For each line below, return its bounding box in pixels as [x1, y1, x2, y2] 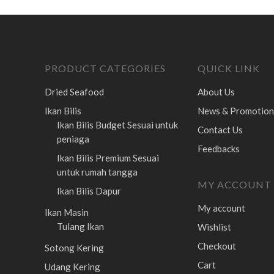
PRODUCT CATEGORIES [44, 62, 166, 74]
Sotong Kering [44, 242, 104, 253]
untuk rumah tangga [56, 166, 138, 177]
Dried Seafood [44, 86, 104, 97]
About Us [197, 86, 235, 97]
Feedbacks [197, 143, 240, 154]
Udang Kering [44, 261, 100, 272]
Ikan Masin [44, 207, 89, 218]
